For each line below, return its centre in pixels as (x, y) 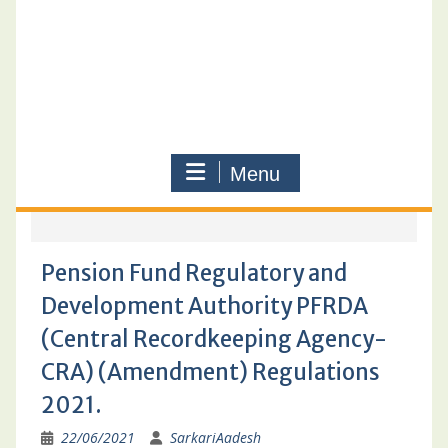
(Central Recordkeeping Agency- (213, 339)
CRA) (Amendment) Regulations (210, 372)
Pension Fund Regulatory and (193, 273)
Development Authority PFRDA (204, 306)
